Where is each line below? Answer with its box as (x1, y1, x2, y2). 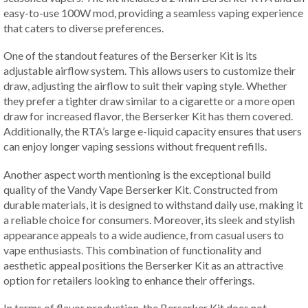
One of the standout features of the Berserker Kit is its (3, 49, 257, 63)
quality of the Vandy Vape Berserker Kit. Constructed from (3, 182, 278, 196)
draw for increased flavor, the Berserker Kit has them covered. (3, 109, 293, 123)
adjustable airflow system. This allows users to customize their (3, 64, 296, 78)
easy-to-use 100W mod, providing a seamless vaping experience (3, 5, 303, 19)
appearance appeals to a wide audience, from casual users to (3, 228, 284, 241)
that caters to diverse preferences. (3, 21, 164, 34)
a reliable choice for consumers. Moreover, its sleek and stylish (3, 212, 295, 226)
